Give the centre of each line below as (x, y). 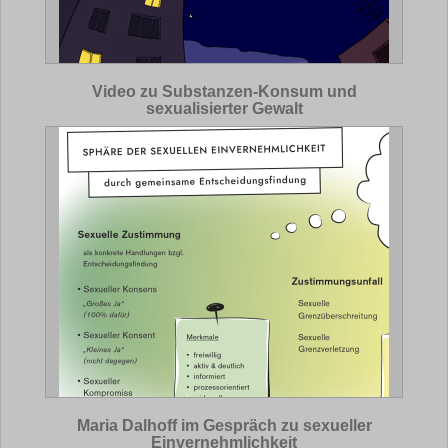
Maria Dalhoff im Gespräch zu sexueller (224, 425)
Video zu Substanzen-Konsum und (224, 91)
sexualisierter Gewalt (224, 108)
